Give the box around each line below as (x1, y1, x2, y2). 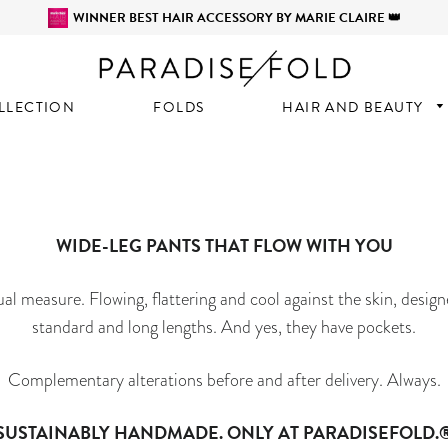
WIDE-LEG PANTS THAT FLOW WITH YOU (55, 231, 393, 259)
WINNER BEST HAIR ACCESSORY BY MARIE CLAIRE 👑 (72, 7, 401, 28)
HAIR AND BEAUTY (282, 97, 428, 118)
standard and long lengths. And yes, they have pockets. (32, 313, 416, 339)
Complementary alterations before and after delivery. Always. (7, 366, 441, 392)
